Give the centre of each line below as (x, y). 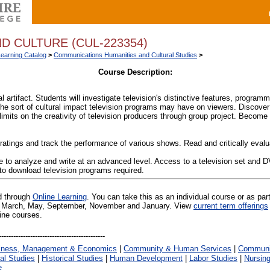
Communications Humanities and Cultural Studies (125, 55)
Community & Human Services (177, 249)
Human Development (146, 259)
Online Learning (60, 197)
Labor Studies (213, 259)
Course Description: (135, 72)
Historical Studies (72, 259)
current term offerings (231, 206)
